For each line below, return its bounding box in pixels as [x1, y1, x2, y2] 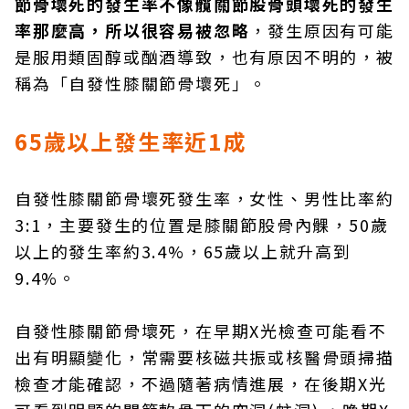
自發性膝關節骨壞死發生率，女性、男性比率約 [15, 186, 394, 210]
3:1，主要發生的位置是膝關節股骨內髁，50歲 [15, 213, 389, 236]
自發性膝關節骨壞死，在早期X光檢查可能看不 [15, 319, 387, 342]
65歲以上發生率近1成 [15, 125, 246, 157]
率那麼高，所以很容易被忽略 [15, 18, 250, 42]
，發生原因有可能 [249, 18, 394, 42]
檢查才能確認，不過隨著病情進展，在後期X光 [15, 372, 387, 395]
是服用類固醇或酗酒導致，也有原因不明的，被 [15, 45, 394, 68]
